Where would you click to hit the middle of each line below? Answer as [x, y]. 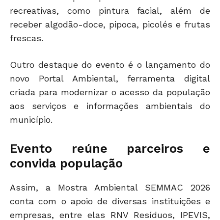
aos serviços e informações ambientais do [110, 106]
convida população [66, 164]
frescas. [27, 38]
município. [31, 120]
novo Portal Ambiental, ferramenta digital [110, 79]
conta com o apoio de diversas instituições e [110, 201]
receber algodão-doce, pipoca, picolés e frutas [110, 25]
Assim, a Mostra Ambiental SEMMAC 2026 [110, 188]
